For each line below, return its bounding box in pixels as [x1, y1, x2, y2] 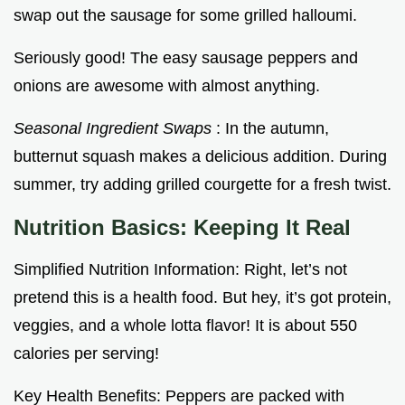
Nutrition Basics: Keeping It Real [14, 214, 351, 240]
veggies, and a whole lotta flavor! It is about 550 [14, 316, 357, 334]
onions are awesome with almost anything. [14, 76, 320, 95]
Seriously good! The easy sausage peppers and [14, 48, 358, 67]
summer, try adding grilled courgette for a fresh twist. [14, 174, 391, 193]
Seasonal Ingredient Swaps [14, 118, 216, 137]
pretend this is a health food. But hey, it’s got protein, [14, 287, 391, 306]
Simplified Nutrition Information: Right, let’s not [14, 259, 347, 278]
